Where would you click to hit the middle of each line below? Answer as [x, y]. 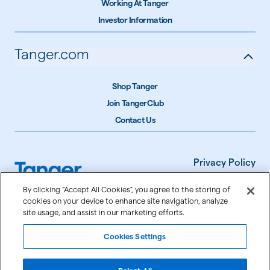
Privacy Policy [224, 163]
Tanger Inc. [74, 242]
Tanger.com [52, 54]
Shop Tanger [135, 86]
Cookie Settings [220, 233]
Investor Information [135, 20]
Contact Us [135, 120]
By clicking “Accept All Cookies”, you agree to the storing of [127, 189]
